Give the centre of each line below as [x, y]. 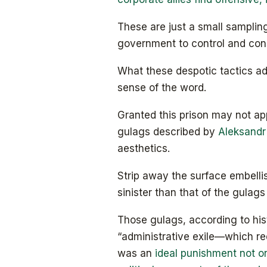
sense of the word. [162, 87]
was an [136, 253]
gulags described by [168, 131]
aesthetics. [144, 148]
